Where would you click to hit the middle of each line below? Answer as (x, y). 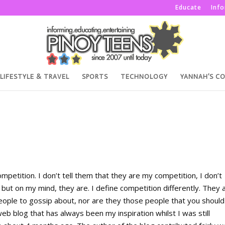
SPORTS (95, 77)
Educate (188, 7)
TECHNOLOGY (144, 77)
